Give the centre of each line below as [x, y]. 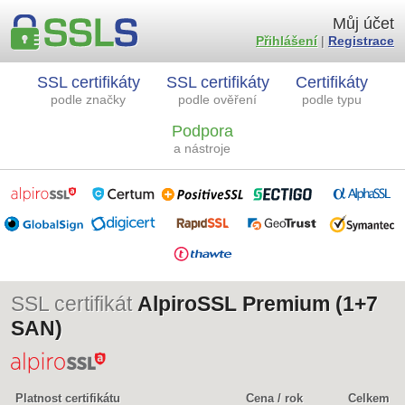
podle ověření [217, 99]
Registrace [361, 41]
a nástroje [202, 148]
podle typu [331, 99]
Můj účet [363, 24]
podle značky [88, 99]
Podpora [202, 131]
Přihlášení [287, 41]
